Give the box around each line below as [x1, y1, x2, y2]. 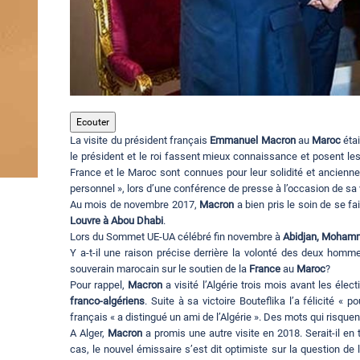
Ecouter [76, 117, 109, 129]
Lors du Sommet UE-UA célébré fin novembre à [70, 231, 283, 243]
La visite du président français [70, 134, 211, 147]
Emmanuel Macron [210, 134, 296, 147]
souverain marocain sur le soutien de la [70, 263, 249, 276]
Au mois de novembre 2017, [70, 198, 200, 211]
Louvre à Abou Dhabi [70, 215, 163, 227]
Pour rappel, [70, 279, 129, 292]
